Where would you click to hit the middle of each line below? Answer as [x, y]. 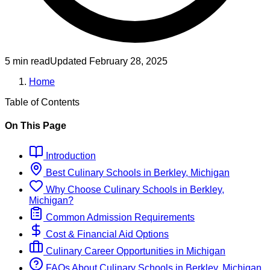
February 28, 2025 [128, 61]
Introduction [70, 155]
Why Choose [72, 189]
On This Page [36, 126]
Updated [70, 61]
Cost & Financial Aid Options [106, 234]
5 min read [27, 61]
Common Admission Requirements [119, 217]
